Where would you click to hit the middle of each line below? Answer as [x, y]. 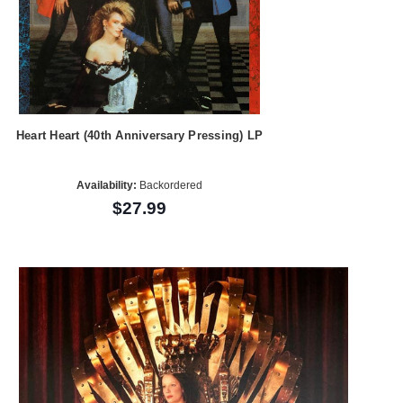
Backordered [170, 186]
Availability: [107, 186]
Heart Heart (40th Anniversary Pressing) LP [139, 135]
